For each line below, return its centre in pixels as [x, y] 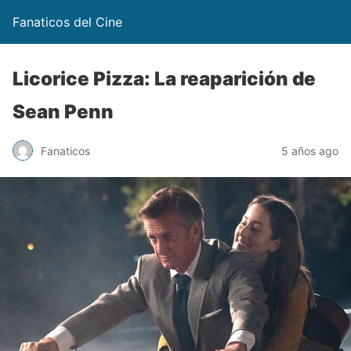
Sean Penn [63, 112]
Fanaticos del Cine [67, 22]
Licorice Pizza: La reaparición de [164, 79]
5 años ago [310, 150]
